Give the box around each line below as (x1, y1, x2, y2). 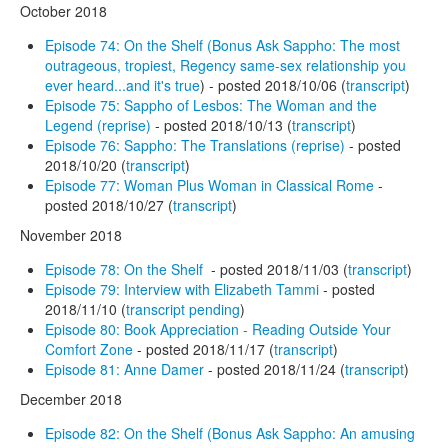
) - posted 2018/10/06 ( (200, 74, 346, 95)
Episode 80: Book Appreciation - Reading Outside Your (45, 318, 391, 339)
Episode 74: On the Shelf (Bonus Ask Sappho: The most (45, 34, 400, 55)
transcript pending (126, 298, 240, 319)
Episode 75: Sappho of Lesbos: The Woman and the (45, 94, 377, 115)
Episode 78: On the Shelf (45, 258, 203, 279)
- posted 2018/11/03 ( (203, 258, 348, 279)
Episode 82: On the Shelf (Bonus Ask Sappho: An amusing (45, 422, 415, 443)
